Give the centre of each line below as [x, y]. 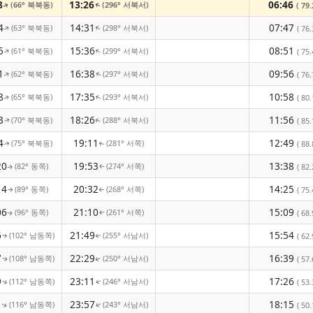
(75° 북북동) [31, 143]
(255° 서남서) [125, 235]
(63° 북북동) [31, 28]
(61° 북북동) [31, 51]
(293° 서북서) [125, 97]
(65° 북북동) [31, 97]
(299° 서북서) [125, 51]
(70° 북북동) [31, 120]
